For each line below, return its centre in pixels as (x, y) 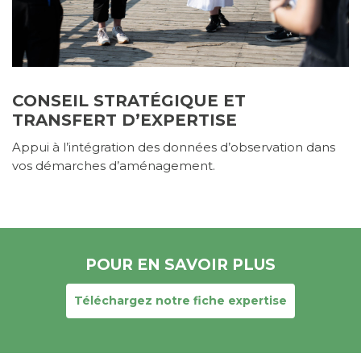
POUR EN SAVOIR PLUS (180, 265)
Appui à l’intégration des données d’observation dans (174, 147)
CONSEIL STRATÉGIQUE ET (129, 101)
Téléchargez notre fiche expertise (180, 301)
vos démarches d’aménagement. (114, 166)
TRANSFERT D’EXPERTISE (124, 120)
